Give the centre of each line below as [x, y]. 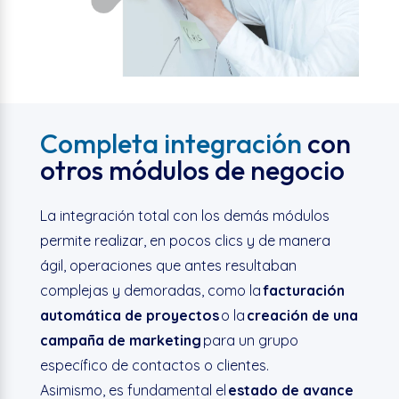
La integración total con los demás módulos [184, 216]
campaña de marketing [120, 341]
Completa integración [171, 144]
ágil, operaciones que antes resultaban [168, 266]
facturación [303, 291]
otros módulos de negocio [192, 171]
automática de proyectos [129, 316]
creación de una [302, 316]
